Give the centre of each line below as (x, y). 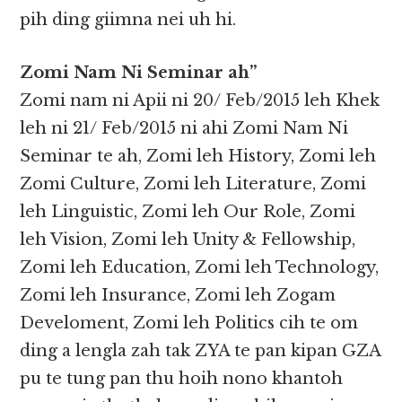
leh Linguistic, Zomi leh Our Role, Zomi (188, 212)
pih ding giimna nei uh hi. (128, 20)
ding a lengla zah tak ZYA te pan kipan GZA (201, 351)
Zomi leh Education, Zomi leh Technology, (200, 268)
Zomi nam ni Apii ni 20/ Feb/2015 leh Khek (200, 101)
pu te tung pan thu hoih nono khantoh (182, 379)
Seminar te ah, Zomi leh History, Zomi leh (198, 157)
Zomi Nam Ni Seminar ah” (139, 73)
